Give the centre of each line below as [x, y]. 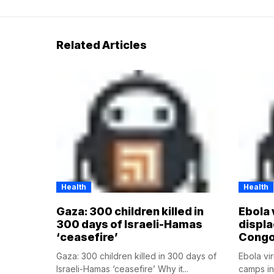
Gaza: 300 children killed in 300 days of [136, 256]
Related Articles [102, 45]
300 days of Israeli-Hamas [129, 224]
